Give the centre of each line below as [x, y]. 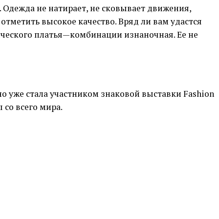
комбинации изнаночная [122, 34]
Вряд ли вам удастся [160, 21]
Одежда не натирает [44, 8]
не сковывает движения [140, 8]
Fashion [199, 94]
